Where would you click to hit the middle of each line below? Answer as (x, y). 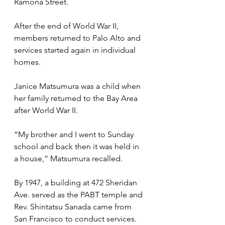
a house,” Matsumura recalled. (68, 158)
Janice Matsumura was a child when (78, 86)
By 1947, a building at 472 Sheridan (77, 182)
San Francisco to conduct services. (75, 218)
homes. (28, 62)
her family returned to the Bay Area (77, 98)
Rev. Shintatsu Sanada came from (74, 206)
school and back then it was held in (78, 146)
